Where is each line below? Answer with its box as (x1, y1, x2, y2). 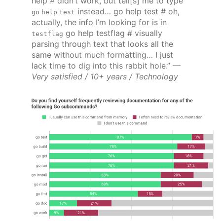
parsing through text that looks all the (32, 38, 173, 49)
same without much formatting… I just (32, 49, 173, 60)
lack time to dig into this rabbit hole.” (32, 60, 173, 71)
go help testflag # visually (63, 28, 162, 38)
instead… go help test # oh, (75, 6, 180, 16)
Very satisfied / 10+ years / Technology (32, 71, 178, 81)
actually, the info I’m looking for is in (32, 17, 167, 27)
